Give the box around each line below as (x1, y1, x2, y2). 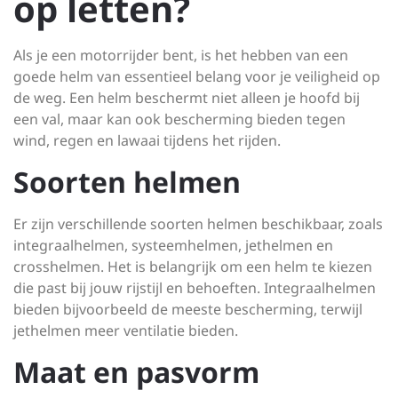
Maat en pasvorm (13, 353, 259, 391)
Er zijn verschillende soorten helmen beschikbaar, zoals (13, 214, 383, 234)
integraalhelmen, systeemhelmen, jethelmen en (13, 235, 333, 255)
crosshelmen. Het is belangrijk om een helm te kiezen (13, 257, 372, 276)
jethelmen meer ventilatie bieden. (13, 321, 238, 340)
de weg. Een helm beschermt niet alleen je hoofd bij (13, 88, 360, 107)
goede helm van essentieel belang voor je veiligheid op (13, 67, 380, 86)
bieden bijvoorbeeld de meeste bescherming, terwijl (13, 299, 362, 319)
